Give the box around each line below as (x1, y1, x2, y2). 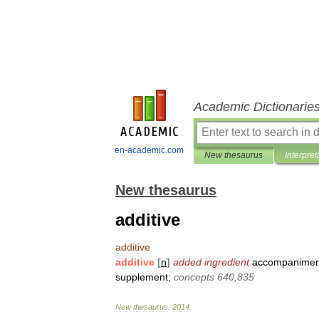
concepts (174, 271, 214, 283)
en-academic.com (115, 145, 184, 155)
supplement (115, 271, 168, 283)
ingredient (204, 256, 249, 268)
